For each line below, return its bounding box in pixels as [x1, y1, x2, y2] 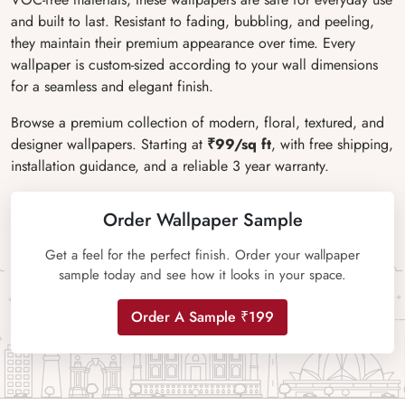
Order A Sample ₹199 [131, 306, 274, 327]
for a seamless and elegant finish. [11, 76, 213, 97]
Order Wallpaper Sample [102, 207, 303, 233]
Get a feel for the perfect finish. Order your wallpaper [45, 245, 360, 265]
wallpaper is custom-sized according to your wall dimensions [11, 54, 378, 75]
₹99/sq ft [207, 134, 271, 155]
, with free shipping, [271, 134, 393, 155]
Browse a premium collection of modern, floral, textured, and [11, 112, 384, 133]
